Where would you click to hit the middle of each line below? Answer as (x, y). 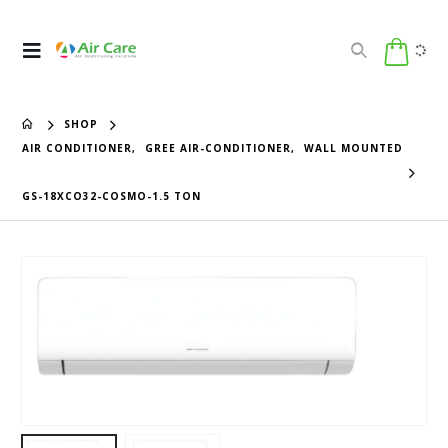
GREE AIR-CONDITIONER (218, 148)
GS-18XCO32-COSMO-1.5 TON (112, 196)
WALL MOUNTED (354, 148)
